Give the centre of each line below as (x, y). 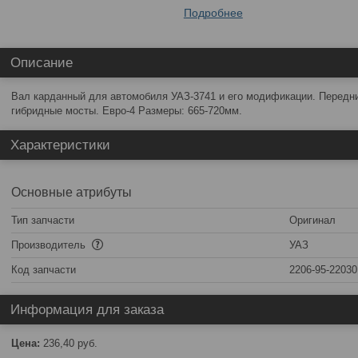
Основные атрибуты (72, 192)
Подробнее (213, 13)
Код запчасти (44, 270)
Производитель (50, 245)
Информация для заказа (87, 310)
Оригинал (312, 220)
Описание (42, 63)
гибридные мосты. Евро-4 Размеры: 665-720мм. (127, 111)
